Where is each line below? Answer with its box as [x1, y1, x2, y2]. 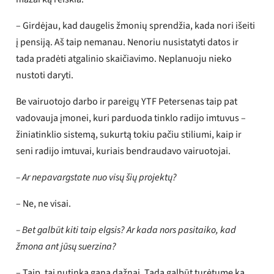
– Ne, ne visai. [16, 196, 72, 210]
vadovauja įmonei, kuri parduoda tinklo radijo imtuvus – [16, 111, 246, 125]
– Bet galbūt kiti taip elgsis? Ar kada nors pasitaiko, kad [16, 223, 237, 237]
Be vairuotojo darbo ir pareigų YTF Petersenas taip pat [16, 94, 238, 108]
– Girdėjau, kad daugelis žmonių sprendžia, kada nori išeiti [16, 18, 256, 32]
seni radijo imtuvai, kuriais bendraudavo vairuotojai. [16, 144, 231, 158]
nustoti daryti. [16, 68, 74, 82]
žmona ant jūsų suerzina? [16, 239, 117, 253]
